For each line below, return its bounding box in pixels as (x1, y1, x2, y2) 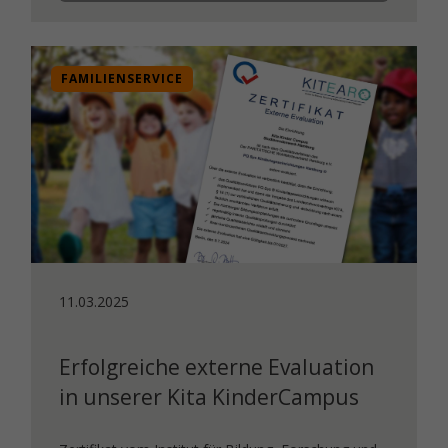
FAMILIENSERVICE (61, 70, 184, 88)
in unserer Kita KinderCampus (59, 382, 360, 411)
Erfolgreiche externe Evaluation (59, 352, 375, 381)
